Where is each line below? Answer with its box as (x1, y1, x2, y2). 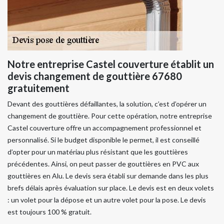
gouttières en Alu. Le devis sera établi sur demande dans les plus (7, 171, 208, 180)
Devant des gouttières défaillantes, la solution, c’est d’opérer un (7, 99, 206, 108)
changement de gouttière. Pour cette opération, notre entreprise (7, 111, 212, 120)
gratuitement (7, 81, 69, 94)
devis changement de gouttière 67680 (7, 69, 182, 82)
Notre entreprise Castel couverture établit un (7, 57, 214, 70)
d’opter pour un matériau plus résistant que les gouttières (7, 147, 188, 156)
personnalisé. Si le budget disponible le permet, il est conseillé (7, 135, 199, 144)
